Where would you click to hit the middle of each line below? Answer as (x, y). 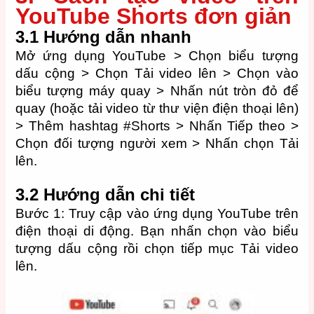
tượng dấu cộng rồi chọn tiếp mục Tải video (157, 249)
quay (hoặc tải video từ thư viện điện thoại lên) (157, 108)
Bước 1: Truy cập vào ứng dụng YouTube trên (157, 214)
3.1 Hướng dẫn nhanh (104, 36)
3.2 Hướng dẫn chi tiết (105, 195)
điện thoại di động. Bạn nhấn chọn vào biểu (157, 231)
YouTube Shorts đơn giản (154, 16)
